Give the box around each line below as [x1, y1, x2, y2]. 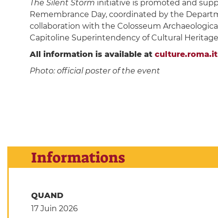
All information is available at [29, 50, 155, 59]
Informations [31, 147, 125, 167]
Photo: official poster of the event [29, 66, 160, 75]
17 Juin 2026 [31, 204, 78, 214]
